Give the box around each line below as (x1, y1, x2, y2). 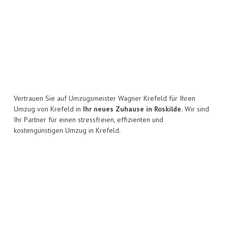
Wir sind (183, 104, 209, 114)
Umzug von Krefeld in (14, 104, 83, 114)
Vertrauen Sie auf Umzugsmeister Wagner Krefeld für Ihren (14, 94, 195, 103)
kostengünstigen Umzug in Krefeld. (14, 126, 121, 135)
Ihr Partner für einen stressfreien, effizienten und (14, 115, 163, 125)
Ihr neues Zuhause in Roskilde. (83, 104, 183, 114)
